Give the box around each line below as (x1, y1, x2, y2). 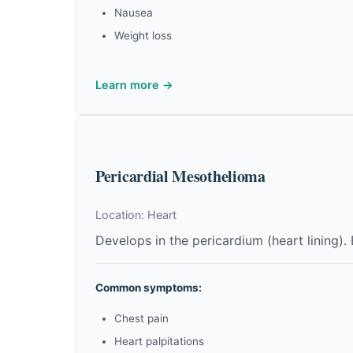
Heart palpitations (114, 335, 204, 347)
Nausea (114, 6, 153, 19)
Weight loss (114, 29, 172, 42)
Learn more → (95, 78, 173, 91)
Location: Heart (95, 208, 176, 221)
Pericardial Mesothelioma (95, 165, 266, 188)
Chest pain (114, 312, 169, 325)
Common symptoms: (95, 281, 202, 294)
